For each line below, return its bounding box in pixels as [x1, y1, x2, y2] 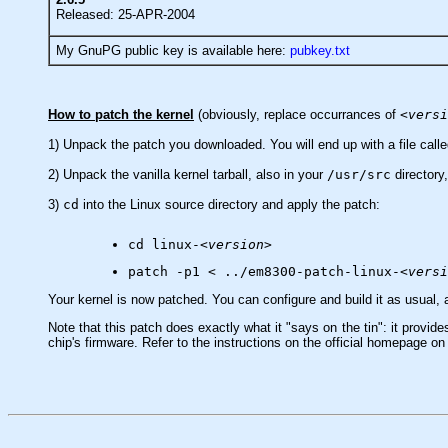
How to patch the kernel [48, 106, 194, 122]
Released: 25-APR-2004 [56, 6, 195, 22]
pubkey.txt [290, 42, 350, 58]
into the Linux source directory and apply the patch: [79, 196, 380, 212]
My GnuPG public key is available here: [56, 42, 290, 58]
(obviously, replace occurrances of [194, 106, 400, 122]
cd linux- [128, 236, 200, 252]
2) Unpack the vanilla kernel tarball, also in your [48, 166, 327, 182]
